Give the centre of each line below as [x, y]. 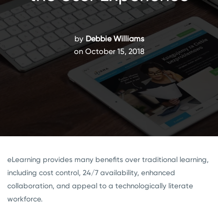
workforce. [25, 199]
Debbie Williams [115, 39]
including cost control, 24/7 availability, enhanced [91, 173]
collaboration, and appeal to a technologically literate [100, 186]
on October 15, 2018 [109, 51]
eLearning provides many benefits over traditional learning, [108, 160]
